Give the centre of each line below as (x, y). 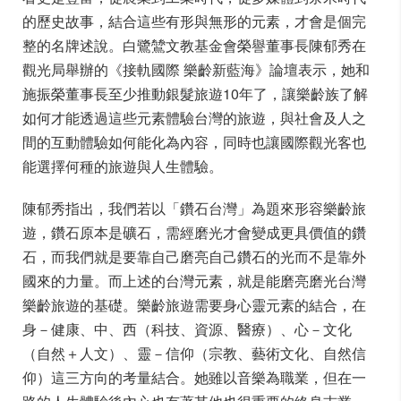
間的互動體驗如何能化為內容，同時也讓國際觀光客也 (194, 142)
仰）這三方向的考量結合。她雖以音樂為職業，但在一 (194, 377)
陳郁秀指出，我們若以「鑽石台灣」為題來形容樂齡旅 (194, 208)
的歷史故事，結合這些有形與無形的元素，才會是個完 (194, 21)
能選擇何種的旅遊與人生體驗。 (123, 166)
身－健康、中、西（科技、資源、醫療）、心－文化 (187, 329)
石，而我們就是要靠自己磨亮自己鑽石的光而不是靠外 (194, 256)
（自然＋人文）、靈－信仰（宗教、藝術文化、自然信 (194, 353)
